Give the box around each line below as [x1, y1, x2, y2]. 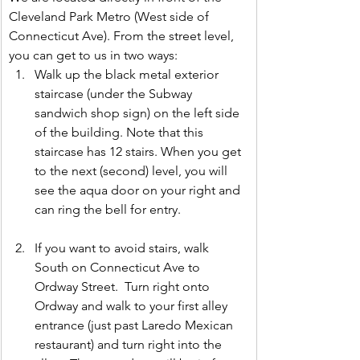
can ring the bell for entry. [35, 202, 181, 218]
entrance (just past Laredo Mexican [35, 317, 236, 333]
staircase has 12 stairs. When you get [35, 144, 244, 160]
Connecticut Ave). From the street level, [9, 28, 237, 44]
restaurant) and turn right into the [35, 337, 225, 353]
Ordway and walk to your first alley [35, 298, 231, 314]
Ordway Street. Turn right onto [35, 279, 213, 295]
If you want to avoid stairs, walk [35, 240, 212, 256]
